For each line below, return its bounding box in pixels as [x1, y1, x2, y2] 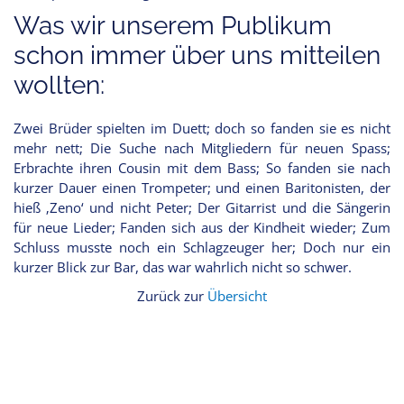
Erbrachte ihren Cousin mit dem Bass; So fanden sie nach [14, 159, 390, 178]
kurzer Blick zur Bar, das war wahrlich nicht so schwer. [14, 258, 352, 277]
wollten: [14, 70, 105, 101]
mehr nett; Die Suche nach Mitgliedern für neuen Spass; [14, 139, 390, 158]
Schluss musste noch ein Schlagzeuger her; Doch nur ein [14, 238, 390, 257]
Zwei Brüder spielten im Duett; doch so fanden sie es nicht [14, 119, 390, 138]
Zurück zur [137, 287, 207, 306]
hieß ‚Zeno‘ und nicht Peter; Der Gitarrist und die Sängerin [14, 198, 390, 217]
